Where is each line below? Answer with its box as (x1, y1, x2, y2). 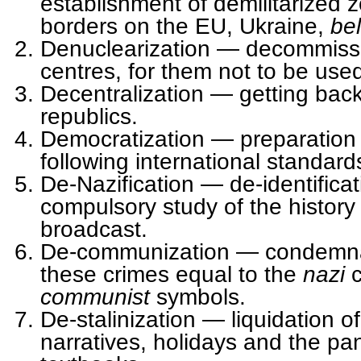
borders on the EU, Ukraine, (40, 12, 330, 39)
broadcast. (40, 215, 147, 242)
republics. (40, 102, 138, 129)
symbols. (156, 283, 246, 309)
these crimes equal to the (40, 260, 303, 287)
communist (40, 283, 156, 309)
